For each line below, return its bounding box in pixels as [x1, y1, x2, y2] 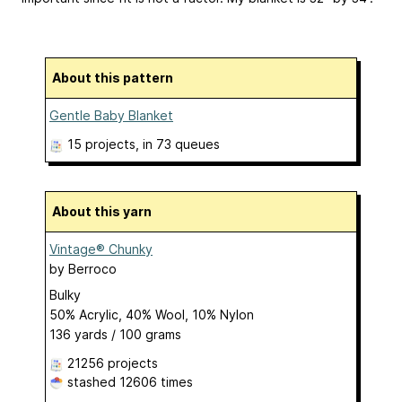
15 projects [67, 135, 135, 152]
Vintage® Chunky [49, 240, 153, 257]
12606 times [119, 373, 193, 389]
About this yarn [61, 203, 152, 219]
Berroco [68, 260, 117, 276]
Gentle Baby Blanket [49, 107, 173, 123]
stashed [64, 373, 119, 389]
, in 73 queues [135, 135, 220, 152]
